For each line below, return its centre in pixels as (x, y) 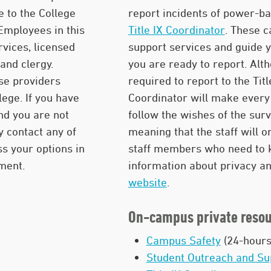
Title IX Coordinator (176, 30)
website (147, 182)
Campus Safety (183, 240)
